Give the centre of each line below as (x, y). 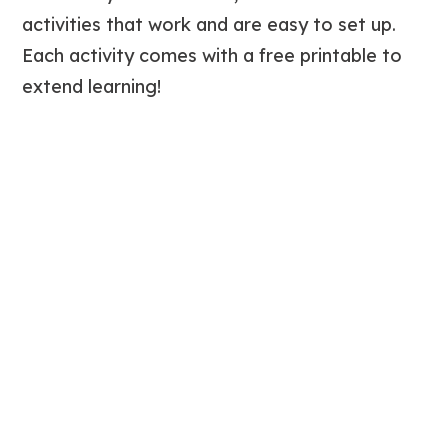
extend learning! (92, 86)
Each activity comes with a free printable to (212, 55)
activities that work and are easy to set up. (209, 24)
